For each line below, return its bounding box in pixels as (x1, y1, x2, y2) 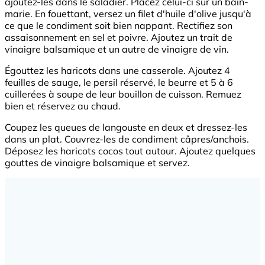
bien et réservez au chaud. (5, 100, 121, 112)
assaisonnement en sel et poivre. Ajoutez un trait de (5, 31, 232, 44)
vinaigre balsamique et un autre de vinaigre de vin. (5, 43, 229, 56)
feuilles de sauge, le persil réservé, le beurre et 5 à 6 (5, 76, 233, 89)
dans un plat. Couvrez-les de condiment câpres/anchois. (5, 133, 249, 146)
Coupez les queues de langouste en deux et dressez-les (5, 121, 247, 134)
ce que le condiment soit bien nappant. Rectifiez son (5, 20, 232, 32)
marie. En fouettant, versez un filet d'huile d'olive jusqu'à (5, 8, 251, 20)
